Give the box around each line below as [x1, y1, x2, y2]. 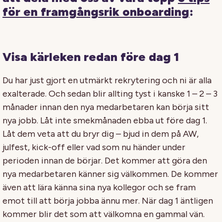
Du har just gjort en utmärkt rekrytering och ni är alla [2, 74, 212, 86]
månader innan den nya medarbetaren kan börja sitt [2, 101, 209, 112]
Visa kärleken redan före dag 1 [2, 49, 179, 64]
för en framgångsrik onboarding [2, 4, 189, 19]
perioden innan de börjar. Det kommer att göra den [2, 155, 207, 166]
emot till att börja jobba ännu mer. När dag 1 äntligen [2, 195, 213, 206]
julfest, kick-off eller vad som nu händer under [2, 141, 185, 153]
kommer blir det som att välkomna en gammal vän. [2, 208, 205, 220]
